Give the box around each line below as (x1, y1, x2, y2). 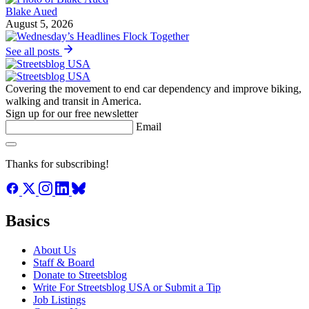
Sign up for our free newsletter (6, 107, 138, 119)
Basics (6, 211, 50, 230)
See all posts (6, 45, 62, 57)
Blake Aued (6, 5, 57, 17)
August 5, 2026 (6, 17, 73, 30)
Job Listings (33, 293, 86, 306)
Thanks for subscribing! (6, 157, 109, 170)
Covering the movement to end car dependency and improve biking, (6, 82, 301, 94)
